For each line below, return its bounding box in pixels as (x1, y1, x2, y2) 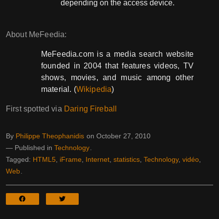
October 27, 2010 (96, 131, 151, 140)
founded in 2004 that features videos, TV (41, 62, 194, 70)
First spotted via (6, 105, 64, 113)
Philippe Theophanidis (16, 131, 84, 140)
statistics (113, 155, 140, 163)
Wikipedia (76, 85, 112, 94)
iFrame (60, 155, 82, 163)
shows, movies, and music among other (41, 73, 194, 82)
